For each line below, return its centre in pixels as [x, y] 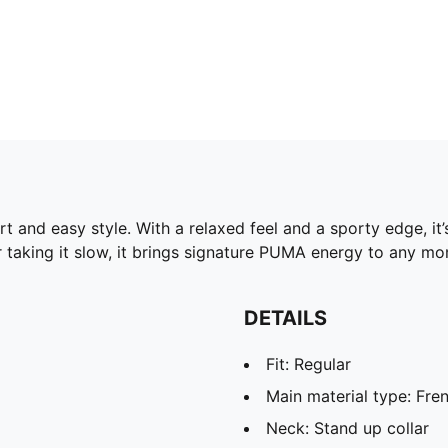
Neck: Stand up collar [347, 427]
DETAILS [285, 317]
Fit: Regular [308, 363]
